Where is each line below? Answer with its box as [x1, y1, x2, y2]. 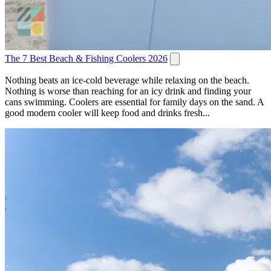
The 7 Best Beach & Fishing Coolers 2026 [5, 53, 168, 64]
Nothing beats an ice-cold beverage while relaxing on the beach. [5, 75, 249, 86]
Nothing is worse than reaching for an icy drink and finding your [5, 86, 251, 97]
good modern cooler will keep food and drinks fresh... [5, 108, 210, 119]
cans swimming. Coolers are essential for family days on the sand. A [5, 97, 264, 108]
